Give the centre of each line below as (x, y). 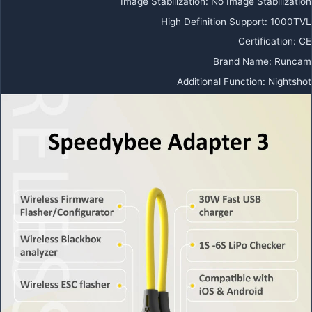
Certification (266, 41)
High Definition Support (213, 21)
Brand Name (241, 62)
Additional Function (220, 82)
